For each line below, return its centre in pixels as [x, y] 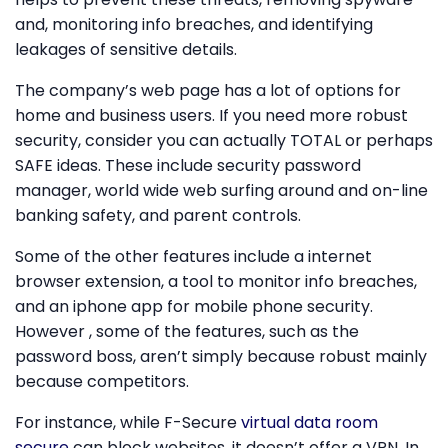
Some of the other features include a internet [193, 256]
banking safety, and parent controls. [158, 215]
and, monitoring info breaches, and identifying [194, 24]
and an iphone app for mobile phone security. [194, 306]
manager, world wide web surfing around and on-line [221, 190]
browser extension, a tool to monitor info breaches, [216, 281]
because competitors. [102, 381]
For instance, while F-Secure [128, 422]
